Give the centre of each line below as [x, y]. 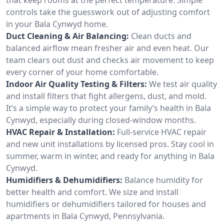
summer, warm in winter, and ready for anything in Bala [110, 156]
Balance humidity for [164, 180]
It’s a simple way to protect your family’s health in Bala [108, 108]
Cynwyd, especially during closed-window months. [101, 120]
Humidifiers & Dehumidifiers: [64, 180]
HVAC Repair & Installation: [60, 132]
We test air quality [183, 84]
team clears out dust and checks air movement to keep [110, 60]
